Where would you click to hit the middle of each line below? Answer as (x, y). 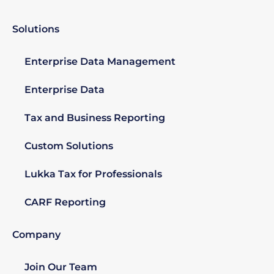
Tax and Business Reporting (95, 118)
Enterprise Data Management (100, 62)
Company (36, 235)
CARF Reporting (65, 202)
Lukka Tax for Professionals (93, 174)
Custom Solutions (69, 146)
